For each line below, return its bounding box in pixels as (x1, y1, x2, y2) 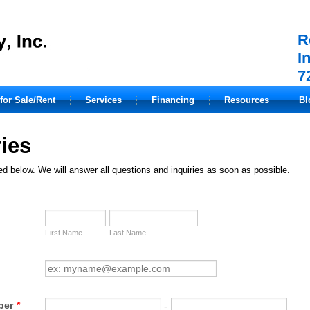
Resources (224, 95, 269, 105)
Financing (152, 95, 194, 105)
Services (85, 95, 122, 105)
